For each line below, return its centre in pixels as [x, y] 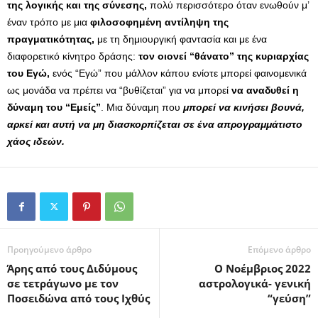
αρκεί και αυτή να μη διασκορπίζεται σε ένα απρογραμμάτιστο [155, 124]
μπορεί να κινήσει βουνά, [244, 107]
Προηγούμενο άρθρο [49, 249]
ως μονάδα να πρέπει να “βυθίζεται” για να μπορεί [118, 90]
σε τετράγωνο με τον [63, 283]
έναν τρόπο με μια [49, 22]
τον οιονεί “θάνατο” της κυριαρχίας [224, 56]
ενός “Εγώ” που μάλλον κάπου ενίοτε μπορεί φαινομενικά [178, 73]
